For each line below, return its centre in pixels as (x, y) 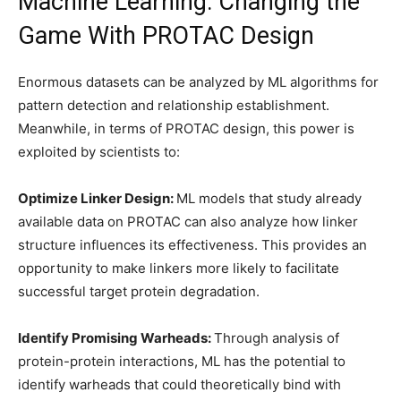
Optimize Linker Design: (97, 198)
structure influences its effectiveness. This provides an (192, 245)
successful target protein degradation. (139, 291)
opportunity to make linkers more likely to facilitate (179, 268)
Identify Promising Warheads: (116, 338)
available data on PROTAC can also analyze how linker (188, 222)
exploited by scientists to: (99, 152)
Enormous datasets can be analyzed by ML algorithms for (198, 82)
